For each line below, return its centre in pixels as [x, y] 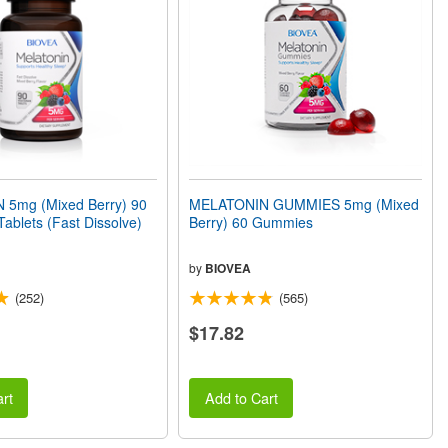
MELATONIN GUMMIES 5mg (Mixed [304, 204]
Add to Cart [241, 398]
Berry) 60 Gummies [251, 222]
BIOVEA [228, 268]
